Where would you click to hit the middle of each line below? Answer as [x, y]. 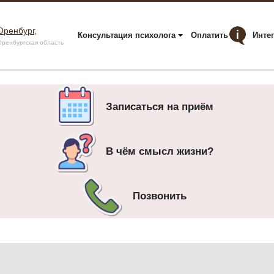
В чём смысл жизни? [159, 151]
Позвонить [159, 196]
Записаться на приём [159, 107]
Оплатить [209, 35]
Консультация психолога [127, 35]
